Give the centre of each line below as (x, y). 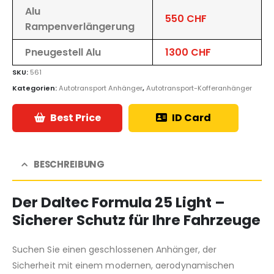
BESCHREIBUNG (69, 165)
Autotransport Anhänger (101, 88)
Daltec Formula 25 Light (126, 203)
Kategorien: (35, 88)
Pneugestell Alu (63, 52)
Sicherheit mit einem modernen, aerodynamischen (124, 266)
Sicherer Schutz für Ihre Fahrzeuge (136, 220)
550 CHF (186, 19)
